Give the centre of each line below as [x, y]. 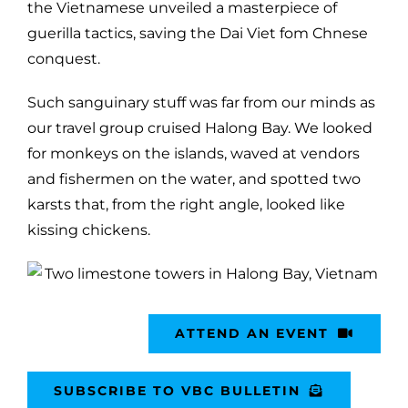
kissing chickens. [89, 229]
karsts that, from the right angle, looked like [186, 204]
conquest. [64, 58]
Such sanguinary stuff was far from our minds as [201, 102]
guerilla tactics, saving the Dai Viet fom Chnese [198, 33]
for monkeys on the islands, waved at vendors [194, 153]
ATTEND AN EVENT [252, 333]
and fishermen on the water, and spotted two [194, 178]
